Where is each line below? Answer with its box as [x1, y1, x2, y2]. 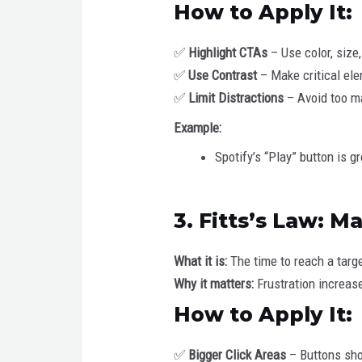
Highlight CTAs [188, 44, 268, 61]
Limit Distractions [188, 90, 284, 107]
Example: [174, 119, 222, 136]
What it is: [174, 252, 228, 269]
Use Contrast [188, 67, 258, 84]
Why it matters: [174, 275, 255, 292]
